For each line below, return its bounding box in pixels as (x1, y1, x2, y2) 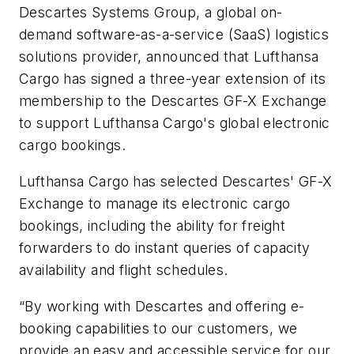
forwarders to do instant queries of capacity (19, 239, 311, 256)
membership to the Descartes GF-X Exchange (19, 92, 327, 110)
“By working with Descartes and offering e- (19, 297, 305, 314)
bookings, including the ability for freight (19, 217, 286, 234)
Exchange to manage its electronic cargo (19, 194, 291, 212)
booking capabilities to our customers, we (19, 319, 298, 337)
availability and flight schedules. (19, 261, 228, 278)
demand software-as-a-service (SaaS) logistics (19, 26, 329, 43)
